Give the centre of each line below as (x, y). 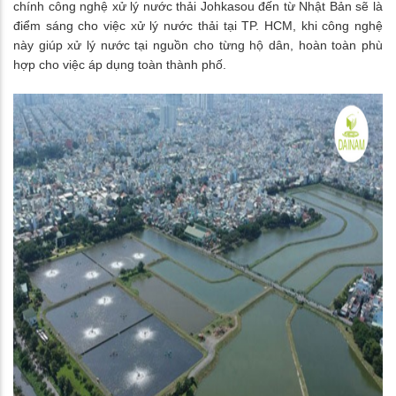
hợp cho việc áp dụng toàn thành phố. (120, 65)
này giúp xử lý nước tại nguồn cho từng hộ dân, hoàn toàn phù (198, 46)
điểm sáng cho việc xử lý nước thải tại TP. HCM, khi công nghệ (198, 26)
